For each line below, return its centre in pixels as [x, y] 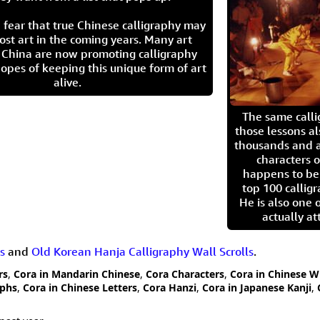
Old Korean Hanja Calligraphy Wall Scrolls [142, 251]
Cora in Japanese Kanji [257, 287]
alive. [67, 82]
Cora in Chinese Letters [80, 287]
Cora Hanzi [170, 287]
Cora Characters [185, 274]
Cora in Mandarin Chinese [77, 274]
